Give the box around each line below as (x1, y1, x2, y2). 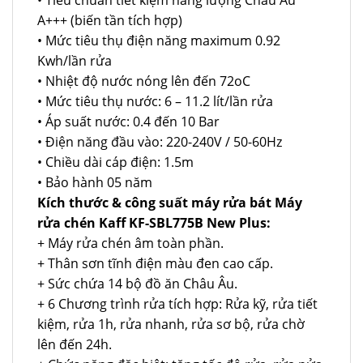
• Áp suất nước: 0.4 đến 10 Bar (37, 113, 220, 131)
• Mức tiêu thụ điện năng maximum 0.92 (37, 32, 280, 50)
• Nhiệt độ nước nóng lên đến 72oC (37, 72, 250, 91)
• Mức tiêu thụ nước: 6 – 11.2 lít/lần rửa (37, 92, 273, 111)
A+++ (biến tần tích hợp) (37, 11, 182, 30)
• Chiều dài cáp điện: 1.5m (37, 153, 194, 172)
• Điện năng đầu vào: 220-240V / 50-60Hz (37, 133, 282, 152)
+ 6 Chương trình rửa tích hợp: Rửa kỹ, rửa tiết (37, 295, 318, 314)
